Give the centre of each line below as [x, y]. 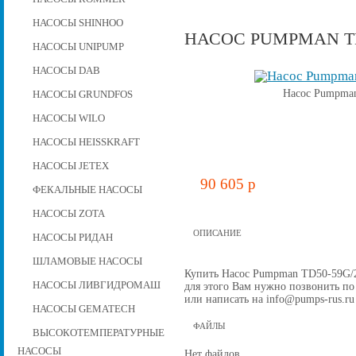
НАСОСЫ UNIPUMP [78, 46]
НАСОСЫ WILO [68, 118]
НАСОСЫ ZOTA [68, 213]
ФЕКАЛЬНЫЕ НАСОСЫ [87, 190]
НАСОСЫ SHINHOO [77, 23]
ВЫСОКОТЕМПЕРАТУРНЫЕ [98, 333]
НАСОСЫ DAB [66, 70]
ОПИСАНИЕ [217, 233]
